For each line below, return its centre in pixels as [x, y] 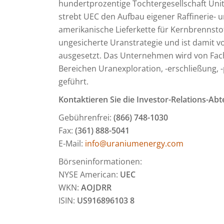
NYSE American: [89, 174]
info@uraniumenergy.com [134, 143]
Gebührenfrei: [86, 117]
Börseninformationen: [100, 161]
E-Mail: [72, 143]
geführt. [73, 81]
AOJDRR [96, 187]
